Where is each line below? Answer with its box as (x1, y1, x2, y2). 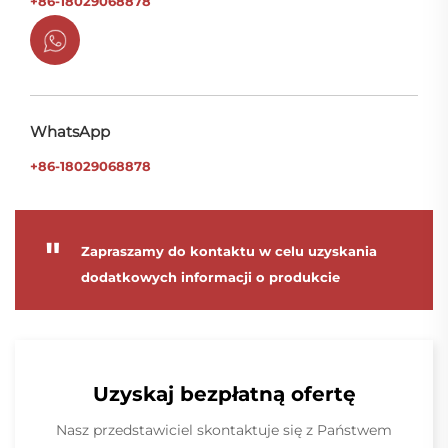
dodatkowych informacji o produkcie (81, 269, 340, 286)
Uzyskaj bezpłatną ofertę (92, 382, 356, 407)
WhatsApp (30, 122, 110, 142)
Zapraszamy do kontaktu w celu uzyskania (81, 243, 377, 260)
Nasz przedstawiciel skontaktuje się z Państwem (56, 421, 392, 440)
